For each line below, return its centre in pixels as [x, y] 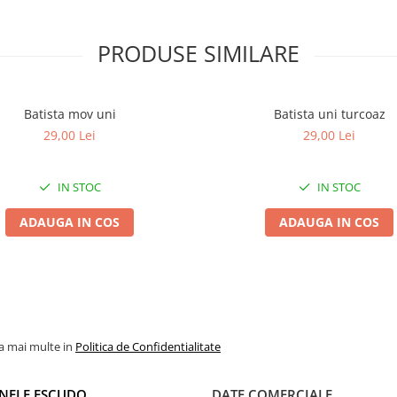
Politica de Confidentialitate [148, 346]
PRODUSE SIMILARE [198, 53]
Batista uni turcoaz [329, 114]
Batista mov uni [70, 114]
